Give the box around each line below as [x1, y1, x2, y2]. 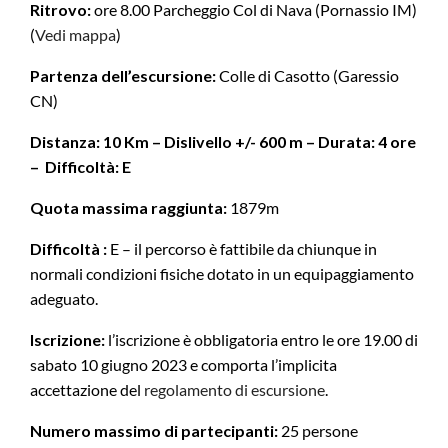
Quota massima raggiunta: [30, 198, 227, 218]
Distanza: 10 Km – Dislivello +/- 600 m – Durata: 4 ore [30, 132, 416, 152]
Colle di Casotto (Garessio [216, 66, 399, 86]
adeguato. [30, 289, 98, 309]
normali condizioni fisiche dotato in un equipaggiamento [30, 264, 414, 284]
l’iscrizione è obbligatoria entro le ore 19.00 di [108, 330, 418, 350]
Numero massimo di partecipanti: [30, 421, 278, 441]
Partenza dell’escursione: [30, 66, 216, 86]
